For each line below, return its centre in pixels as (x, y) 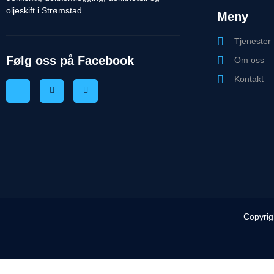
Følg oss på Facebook (70, 60)
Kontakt (249, 79)
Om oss (249, 60)
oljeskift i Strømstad (44, 11)
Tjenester (252, 41)
